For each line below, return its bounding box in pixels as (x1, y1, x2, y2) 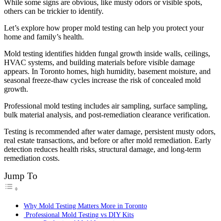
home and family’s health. (4, 33, 84, 41)
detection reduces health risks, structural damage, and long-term (4, 145, 201, 154)
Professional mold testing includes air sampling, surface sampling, (4, 102, 208, 110)
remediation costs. (4, 154, 60, 163)
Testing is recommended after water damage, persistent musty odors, (4, 127, 216, 136)
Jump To (4, 171, 37, 182)
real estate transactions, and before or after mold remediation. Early (4, 136, 211, 145)
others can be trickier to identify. (4, 7, 104, 16)
